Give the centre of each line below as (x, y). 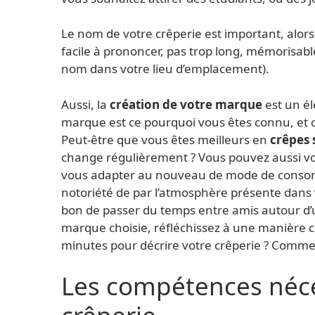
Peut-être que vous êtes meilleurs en (166, 139)
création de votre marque (186, 104)
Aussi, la (85, 104)
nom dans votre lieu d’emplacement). (165, 69)
